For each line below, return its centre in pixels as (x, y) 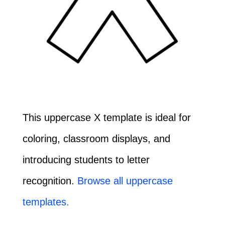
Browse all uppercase (125, 181)
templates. (46, 202)
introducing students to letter (86, 159)
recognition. (50, 181)
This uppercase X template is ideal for (106, 117)
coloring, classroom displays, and (96, 138)
